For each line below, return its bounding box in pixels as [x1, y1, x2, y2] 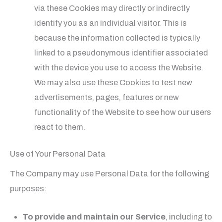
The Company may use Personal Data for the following [10, 169, 209, 178]
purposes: [10, 184, 47, 193]
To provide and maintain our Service [22, 212, 166, 221]
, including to [165, 212, 212, 221]
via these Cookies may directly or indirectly [34, 3, 190, 12]
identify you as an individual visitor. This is [34, 18, 187, 27]
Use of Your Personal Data [10, 150, 106, 159]
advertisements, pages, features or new [34, 93, 179, 102]
